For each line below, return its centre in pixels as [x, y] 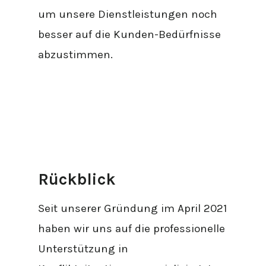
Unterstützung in [83, 248]
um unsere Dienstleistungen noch [128, 14]
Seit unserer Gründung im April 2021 [133, 208]
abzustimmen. [76, 54]
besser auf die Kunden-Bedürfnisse [130, 34]
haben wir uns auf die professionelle [132, 228]
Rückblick [77, 180]
